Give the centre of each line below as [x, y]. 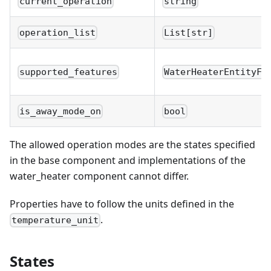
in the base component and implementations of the [128, 161]
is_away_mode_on [60, 112]
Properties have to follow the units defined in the [122, 204]
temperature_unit [55, 220]
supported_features [69, 72]
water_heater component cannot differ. [99, 176]
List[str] [189, 33]
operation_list [58, 33]
